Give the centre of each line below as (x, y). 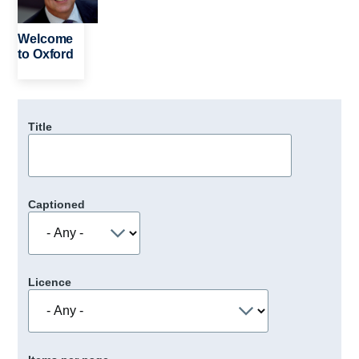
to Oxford (46, 54)
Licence (49, 282)
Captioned (56, 205)
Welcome (46, 38)
